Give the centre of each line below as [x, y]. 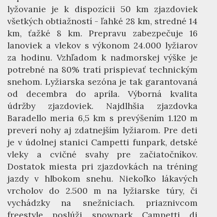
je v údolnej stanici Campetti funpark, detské [102, 142]
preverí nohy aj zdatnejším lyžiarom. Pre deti [102, 130]
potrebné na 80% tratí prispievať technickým [102, 70]
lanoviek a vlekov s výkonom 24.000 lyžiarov [102, 45]
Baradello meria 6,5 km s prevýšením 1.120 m [102, 118]
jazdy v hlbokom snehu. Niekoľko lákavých [102, 178]
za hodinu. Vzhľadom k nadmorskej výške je [102, 57]
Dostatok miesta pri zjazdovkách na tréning [102, 166]
